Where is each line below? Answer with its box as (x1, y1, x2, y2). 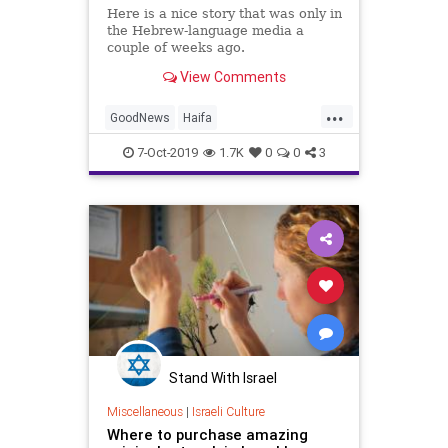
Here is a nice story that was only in (106, 5, 342, 21)
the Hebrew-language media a (106, 22, 304, 38)
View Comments (176, 68, 286, 87)
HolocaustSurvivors (110, 141, 218, 157)
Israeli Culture (191, 404, 265, 420)
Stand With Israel (169, 368, 277, 387)
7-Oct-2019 (133, 143, 198, 161)
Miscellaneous (106, 404, 183, 420)
